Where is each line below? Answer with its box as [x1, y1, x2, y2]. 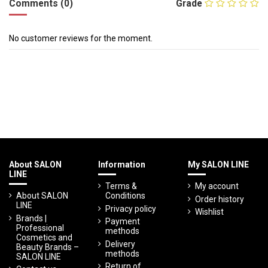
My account [194, 181, 239, 191]
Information [98, 160, 146, 170]
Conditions [105, 191, 146, 200]
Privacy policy [105, 203, 157, 214]
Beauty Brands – [16, 242, 79, 252]
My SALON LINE [187, 160, 249, 170]
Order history [194, 194, 244, 204]
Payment [105, 217, 141, 227]
